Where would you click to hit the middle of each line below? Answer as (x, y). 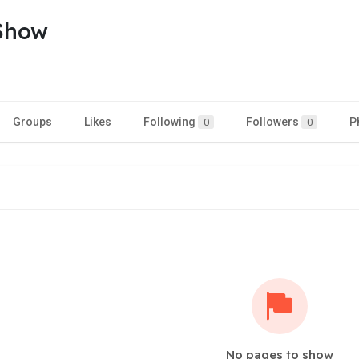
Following (171, 122)
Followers (274, 122)
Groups (32, 122)
